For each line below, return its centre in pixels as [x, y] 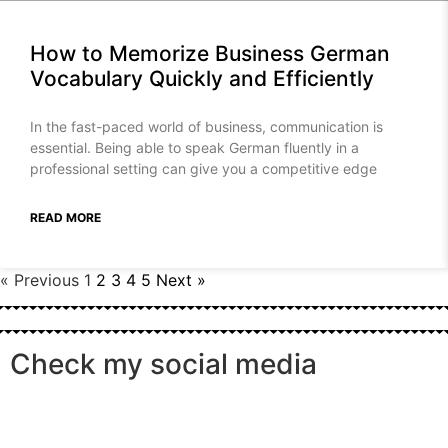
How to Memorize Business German [210, 54]
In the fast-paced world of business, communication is [206, 127]
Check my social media [163, 364]
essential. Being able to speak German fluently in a [194, 148]
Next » [181, 280]
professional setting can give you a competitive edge [203, 169]
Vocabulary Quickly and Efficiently [202, 79]
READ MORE [65, 218]
